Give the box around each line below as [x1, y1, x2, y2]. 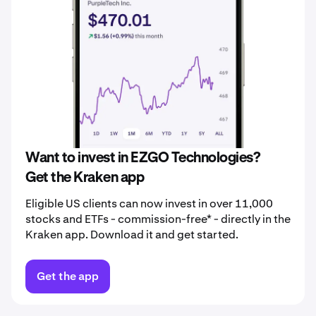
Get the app [37, 269, 99, 284]
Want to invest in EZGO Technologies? [25, 151, 271, 166]
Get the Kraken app [25, 171, 144, 186]
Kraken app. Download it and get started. [25, 227, 238, 243]
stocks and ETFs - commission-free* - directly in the [25, 212, 291, 227]
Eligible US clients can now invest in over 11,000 [25, 196, 273, 212]
